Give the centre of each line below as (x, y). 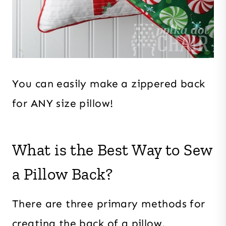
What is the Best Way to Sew (112, 150)
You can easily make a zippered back (109, 83)
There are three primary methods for (109, 204)
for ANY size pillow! (63, 103)
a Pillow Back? (63, 174)
